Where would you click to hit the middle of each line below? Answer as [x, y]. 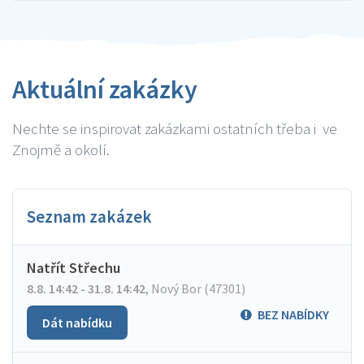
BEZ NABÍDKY [293, 314]
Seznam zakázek [89, 217]
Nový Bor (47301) [197, 288]
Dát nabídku [77, 323]
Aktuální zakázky [105, 89]
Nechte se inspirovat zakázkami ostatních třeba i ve [175, 128]
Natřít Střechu [74, 268]
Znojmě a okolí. [61, 149]
